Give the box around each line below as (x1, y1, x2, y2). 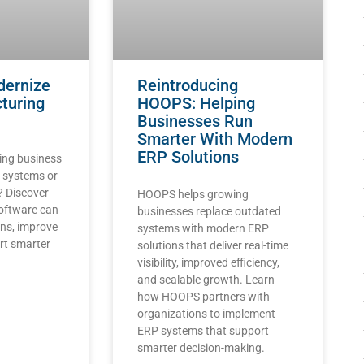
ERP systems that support (136, 324, 269, 338)
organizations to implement (136, 307, 275, 321)
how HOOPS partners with (136, 290, 270, 304)
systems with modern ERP (136, 222, 269, 236)
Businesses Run (136, 111, 253, 132)
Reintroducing (136, 76, 238, 96)
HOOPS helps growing (136, 188, 249, 201)
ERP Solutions (136, 147, 239, 167)
